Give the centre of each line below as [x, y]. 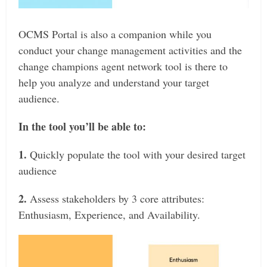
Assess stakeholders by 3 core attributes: [116, 198]
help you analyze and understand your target [114, 82]
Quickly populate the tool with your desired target [136, 154]
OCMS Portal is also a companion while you [115, 34]
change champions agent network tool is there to [123, 66]
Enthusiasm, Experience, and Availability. [110, 214]
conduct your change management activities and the [131, 50]
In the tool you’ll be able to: [83, 126]
